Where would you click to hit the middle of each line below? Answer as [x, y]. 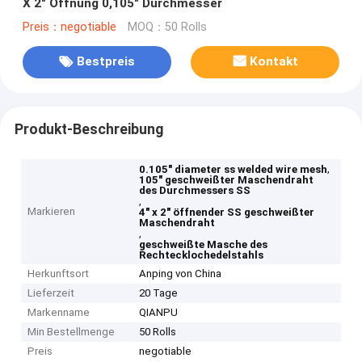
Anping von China [181, 274]
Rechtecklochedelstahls [202, 255]
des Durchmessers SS [195, 191]
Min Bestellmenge [72, 332]
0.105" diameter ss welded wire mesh [234, 170]
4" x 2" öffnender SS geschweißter [227, 213]
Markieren [52, 212]
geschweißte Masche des [204, 245]
